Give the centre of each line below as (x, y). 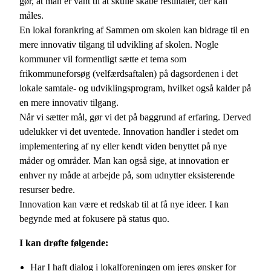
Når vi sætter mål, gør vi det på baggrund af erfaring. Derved (135, 117)
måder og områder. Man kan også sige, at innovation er (124, 161)
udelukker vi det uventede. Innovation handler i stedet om (129, 132)
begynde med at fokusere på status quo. (94, 219)
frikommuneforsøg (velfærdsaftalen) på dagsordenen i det (129, 74)
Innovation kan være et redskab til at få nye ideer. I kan (124, 204)
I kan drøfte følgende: (64, 243)
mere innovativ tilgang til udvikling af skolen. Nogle (119, 45)
